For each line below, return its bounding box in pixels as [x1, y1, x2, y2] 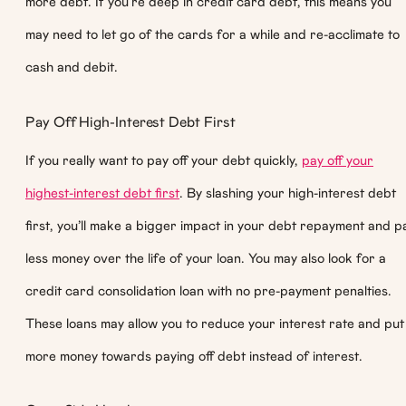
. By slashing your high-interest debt [179, 186, 396, 200]
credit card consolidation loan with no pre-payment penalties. [25, 284, 391, 298]
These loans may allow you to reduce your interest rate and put [25, 316, 404, 331]
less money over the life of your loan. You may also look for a [25, 251, 386, 266]
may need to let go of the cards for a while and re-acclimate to [25, 28, 400, 43]
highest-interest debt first [25, 186, 179, 200]
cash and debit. [25, 61, 118, 75]
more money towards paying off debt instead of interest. [25, 349, 362, 363]
